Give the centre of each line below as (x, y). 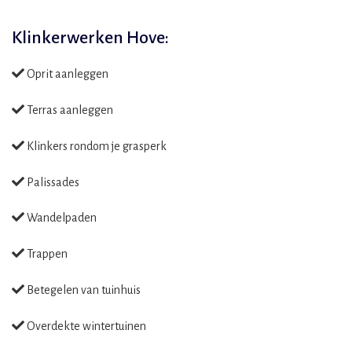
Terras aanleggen (69, 110)
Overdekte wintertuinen (85, 326)
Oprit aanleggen (66, 74)
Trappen (46, 254)
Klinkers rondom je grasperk (95, 146)
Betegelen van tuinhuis (82, 290)
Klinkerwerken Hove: (90, 38)
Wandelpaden (60, 218)
